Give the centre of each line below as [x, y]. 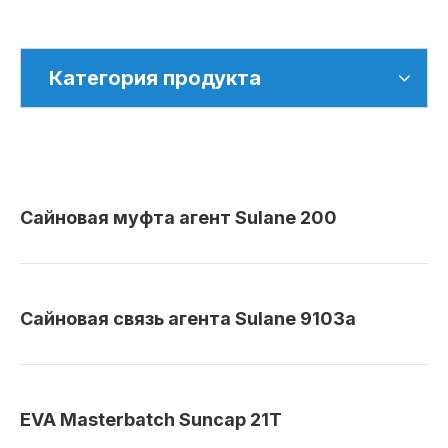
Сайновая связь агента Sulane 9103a [188, 318]
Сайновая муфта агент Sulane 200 [178, 217]
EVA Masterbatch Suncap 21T [151, 419]
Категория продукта [155, 78]
